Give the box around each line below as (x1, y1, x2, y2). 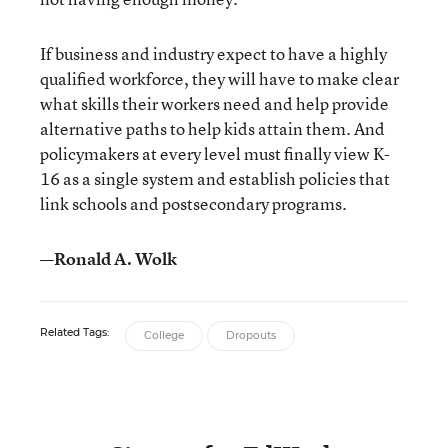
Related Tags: (40, 326, 109, 339)
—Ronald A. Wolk (40, 247, 177, 270)
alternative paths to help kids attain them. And (40, 117, 385, 140)
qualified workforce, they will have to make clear (40, 67, 399, 90)
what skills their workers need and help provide (40, 92, 389, 115)
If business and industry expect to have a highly (40, 42, 387, 65)
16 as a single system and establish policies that (40, 167, 390, 190)
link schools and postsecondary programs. (40, 192, 347, 215)
